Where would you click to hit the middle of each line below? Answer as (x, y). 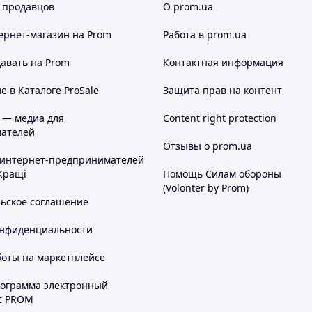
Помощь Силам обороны (222, 174)
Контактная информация (223, 63)
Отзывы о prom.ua (208, 146)
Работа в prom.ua (205, 35)
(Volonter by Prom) (206, 188)
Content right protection (220, 118)
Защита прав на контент (223, 91)
